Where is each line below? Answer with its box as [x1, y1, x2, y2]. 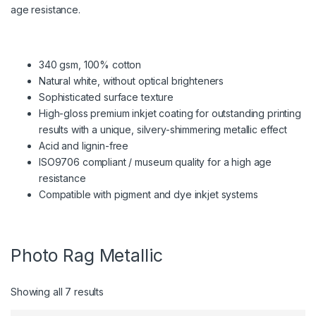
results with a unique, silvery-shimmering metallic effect [39, 123, 288, 135]
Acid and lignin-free [39, 139, 129, 152]
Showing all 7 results [11, 285, 104, 298]
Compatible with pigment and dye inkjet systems [39, 188, 258, 200]
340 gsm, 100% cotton [39, 58, 142, 71]
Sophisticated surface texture [39, 90, 174, 103]
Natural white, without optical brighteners [39, 74, 224, 87]
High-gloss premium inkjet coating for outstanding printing [39, 107, 301, 119]
